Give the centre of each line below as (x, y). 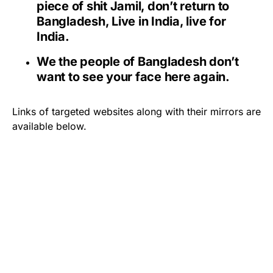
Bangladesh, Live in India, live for (131, 21)
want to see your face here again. (133, 76)
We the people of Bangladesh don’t (138, 61)
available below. (49, 126)
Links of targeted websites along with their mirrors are (136, 111)
